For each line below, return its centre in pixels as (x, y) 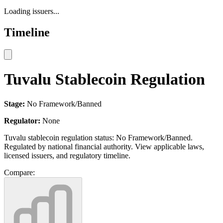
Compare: (19, 172)
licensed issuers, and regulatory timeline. (67, 155)
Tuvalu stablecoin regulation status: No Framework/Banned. (98, 137)
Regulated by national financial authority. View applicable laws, (104, 146)
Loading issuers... (32, 11)
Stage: (14, 104)
